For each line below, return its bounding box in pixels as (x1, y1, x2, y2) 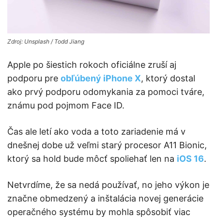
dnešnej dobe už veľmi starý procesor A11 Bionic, (7, 139, 207, 150)
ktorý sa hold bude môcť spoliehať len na (7, 153, 177, 164)
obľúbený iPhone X (61, 73, 141, 83)
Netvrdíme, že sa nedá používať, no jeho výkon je (7, 179, 209, 190)
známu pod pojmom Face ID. (7, 100, 124, 110)
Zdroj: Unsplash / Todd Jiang (7, 37, 84, 45)
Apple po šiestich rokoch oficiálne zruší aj (7, 59, 176, 70)
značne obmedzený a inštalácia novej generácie (7, 193, 203, 203)
